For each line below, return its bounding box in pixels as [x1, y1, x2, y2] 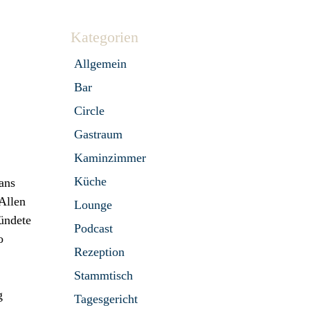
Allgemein [73, 56, 127, 71]
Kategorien [70, 29, 138, 46]
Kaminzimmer [73, 150, 146, 165]
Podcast [73, 221, 113, 235]
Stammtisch [73, 268, 133, 282]
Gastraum [73, 127, 122, 141]
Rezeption [73, 244, 125, 259]
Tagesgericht [73, 291, 138, 306]
